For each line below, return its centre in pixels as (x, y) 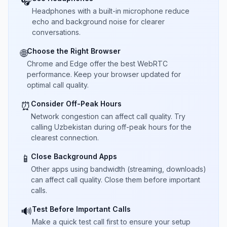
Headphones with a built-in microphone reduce (111, 11)
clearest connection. (65, 138)
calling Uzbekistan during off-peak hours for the (111, 127)
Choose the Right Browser (74, 51)
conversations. (56, 32)
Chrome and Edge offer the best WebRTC (97, 64)
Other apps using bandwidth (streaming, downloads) (119, 169)
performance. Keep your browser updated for (104, 74)
